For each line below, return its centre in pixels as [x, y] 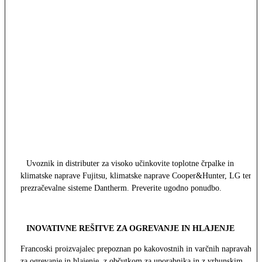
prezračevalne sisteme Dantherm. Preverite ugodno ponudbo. [121, 188]
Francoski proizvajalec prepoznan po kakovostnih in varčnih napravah [136, 249]
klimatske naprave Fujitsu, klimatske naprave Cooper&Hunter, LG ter [136, 175]
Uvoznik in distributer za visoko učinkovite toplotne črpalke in [130, 163]
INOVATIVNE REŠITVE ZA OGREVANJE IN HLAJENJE [130, 228]
